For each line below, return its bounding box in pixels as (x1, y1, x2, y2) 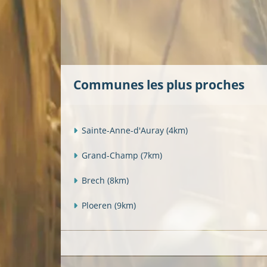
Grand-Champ (82, 149, 141, 161)
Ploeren (82, 199, 114, 211)
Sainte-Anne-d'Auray (82, 124, 166, 136)
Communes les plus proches (73, 76, 244, 94)
